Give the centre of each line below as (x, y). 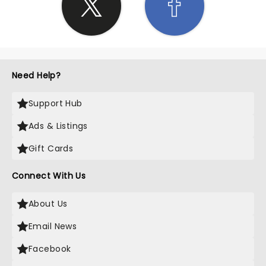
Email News (53, 226)
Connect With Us (49, 176)
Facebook (50, 249)
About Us (48, 204)
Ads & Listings (58, 126)
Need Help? (37, 75)
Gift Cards (51, 148)
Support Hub (56, 103)
